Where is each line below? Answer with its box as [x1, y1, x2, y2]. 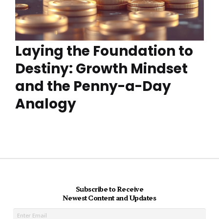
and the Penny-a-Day [15, 77, 171, 96]
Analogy [15, 94, 76, 114]
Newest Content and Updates [63, 193, 156, 202]
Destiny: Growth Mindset [15, 59, 188, 79]
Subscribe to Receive [75, 184, 144, 194]
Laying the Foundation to [15, 42, 193, 61]
